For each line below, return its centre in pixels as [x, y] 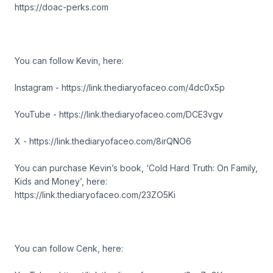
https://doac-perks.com [63, 7]
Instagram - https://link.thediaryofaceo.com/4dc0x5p [121, 87]
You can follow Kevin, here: [69, 61]
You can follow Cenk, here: [69, 248]
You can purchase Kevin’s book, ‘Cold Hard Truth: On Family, [136, 168]
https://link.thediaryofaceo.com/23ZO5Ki [96, 195]
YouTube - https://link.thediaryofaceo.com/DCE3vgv [120, 114]
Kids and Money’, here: [61, 181]
